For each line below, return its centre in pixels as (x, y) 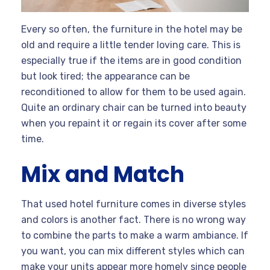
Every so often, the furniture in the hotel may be (132, 29)
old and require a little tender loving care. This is (131, 45)
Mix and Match (103, 174)
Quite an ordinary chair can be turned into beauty (134, 107)
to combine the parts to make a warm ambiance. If (135, 235)
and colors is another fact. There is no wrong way (133, 219)
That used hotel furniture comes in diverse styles (133, 204)
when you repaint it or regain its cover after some (134, 123)
